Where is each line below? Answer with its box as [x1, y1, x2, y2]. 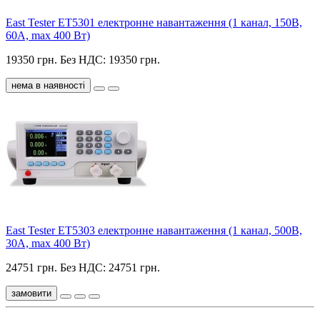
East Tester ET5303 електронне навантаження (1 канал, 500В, [6, 224, 302, 237]
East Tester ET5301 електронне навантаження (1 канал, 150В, [6, 16, 302, 29]
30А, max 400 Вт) [6, 237, 90, 250]
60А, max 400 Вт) [6, 29, 90, 42]
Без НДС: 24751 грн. [60, 261, 160, 274]
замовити [11, 288, 51, 299]
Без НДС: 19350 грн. [60, 54, 160, 66]
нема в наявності [11, 80, 85, 91]
